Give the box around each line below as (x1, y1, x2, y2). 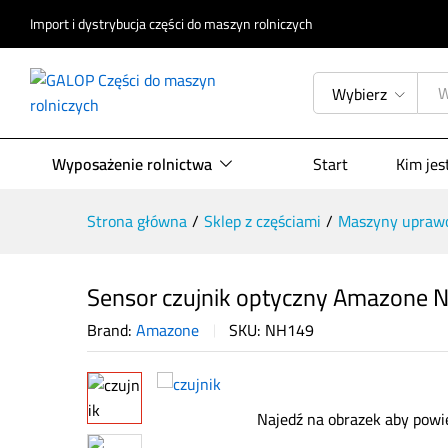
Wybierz (332, 79, 388, 109)
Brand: (87, 315, 136, 345)
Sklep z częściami (204, 206, 321, 236)
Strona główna (87, 206, 187, 236)
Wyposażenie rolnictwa (52, 149, 212, 179)
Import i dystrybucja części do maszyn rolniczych (30, 11, 313, 37)
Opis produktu (162, 10, 262, 40)
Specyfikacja (286, 10, 371, 40)
